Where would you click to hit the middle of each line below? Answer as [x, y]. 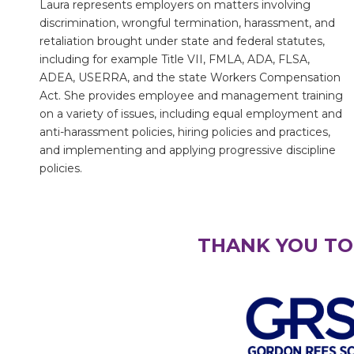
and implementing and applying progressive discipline [188, 150]
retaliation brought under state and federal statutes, [182, 41]
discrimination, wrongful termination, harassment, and [187, 23]
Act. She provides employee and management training [191, 95]
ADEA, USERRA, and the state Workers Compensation [190, 77]
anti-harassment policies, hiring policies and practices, [185, 132]
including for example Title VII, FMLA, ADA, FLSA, [175, 59]
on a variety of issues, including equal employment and [191, 113]
